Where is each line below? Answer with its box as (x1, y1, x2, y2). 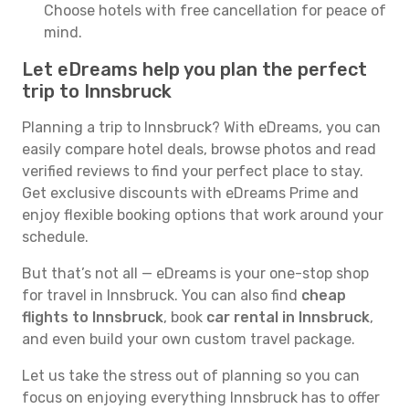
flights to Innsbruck (22, 309, 163, 326)
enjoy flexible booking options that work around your (22, 206, 383, 224)
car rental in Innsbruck (206, 309, 370, 326)
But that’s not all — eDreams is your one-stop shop (22, 265, 369, 282)
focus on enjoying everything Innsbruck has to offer (22, 389, 380, 406)
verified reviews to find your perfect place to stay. (22, 163, 363, 180)
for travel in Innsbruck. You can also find (22, 287, 301, 304)
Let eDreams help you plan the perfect (22, 58, 367, 80)
